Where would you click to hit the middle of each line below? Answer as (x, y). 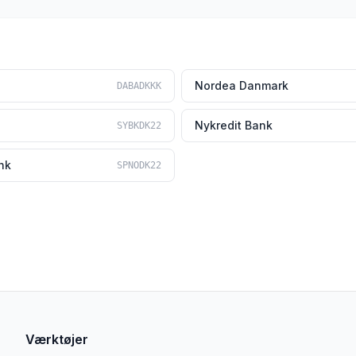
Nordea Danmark (242, 85)
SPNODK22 (139, 165)
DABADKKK (139, 86)
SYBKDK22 (139, 126)
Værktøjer (57, 339)
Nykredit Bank (234, 125)
